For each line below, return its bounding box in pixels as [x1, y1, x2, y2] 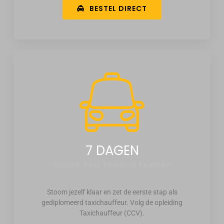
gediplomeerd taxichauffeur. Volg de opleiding [41, 198, 182, 206]
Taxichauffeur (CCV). [79, 208, 144, 217]
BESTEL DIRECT [89, 3, 147, 13]
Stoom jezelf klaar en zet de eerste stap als [46, 187, 177, 196]
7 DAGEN [85, 141, 139, 159]
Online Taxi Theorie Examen [52, 159, 172, 169]
